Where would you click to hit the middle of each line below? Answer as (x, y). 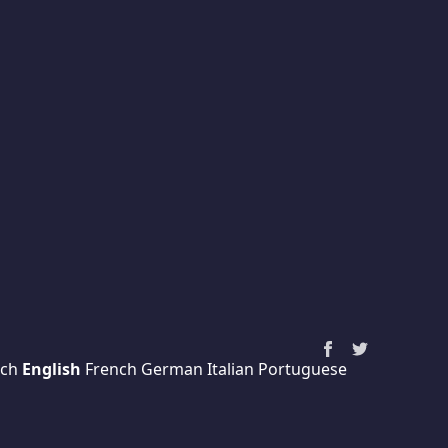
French (110, 369)
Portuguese (302, 369)
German (171, 369)
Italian (230, 369)
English (51, 369)
